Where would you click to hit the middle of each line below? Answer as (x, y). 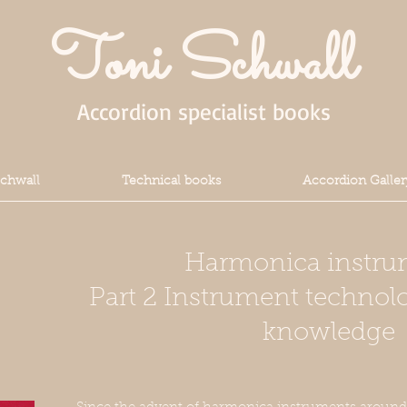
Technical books (171, 182)
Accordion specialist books (203, 111)
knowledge (328, 334)
